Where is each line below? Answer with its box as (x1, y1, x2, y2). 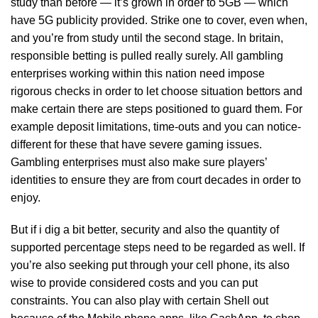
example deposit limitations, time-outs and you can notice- (11, 121, 301, 133)
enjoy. (11, 192, 40, 204)
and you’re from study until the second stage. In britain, (11, 32, 283, 44)
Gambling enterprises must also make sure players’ (11, 156, 267, 168)
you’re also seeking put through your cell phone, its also (11, 259, 290, 271)
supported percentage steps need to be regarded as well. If (11, 241, 305, 253)
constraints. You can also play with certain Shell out (11, 295, 268, 307)
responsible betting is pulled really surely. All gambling (11, 50, 283, 62)
